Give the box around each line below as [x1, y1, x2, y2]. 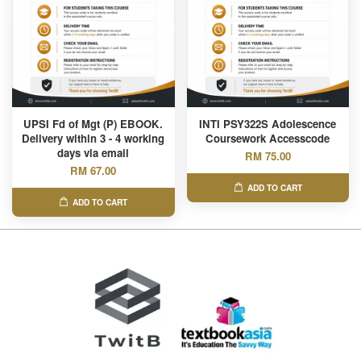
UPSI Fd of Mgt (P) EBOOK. [23, 116, 164, 131]
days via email [57, 145, 130, 160]
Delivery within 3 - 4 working [22, 131, 165, 146]
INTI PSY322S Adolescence [199, 116, 337, 131]
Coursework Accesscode [205, 131, 330, 146]
